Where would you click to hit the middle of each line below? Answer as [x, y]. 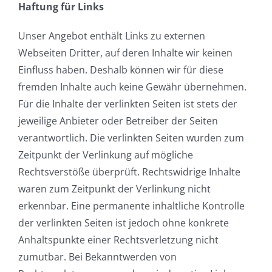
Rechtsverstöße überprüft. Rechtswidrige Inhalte [129, 172]
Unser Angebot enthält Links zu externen [112, 36]
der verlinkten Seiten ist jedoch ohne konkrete [124, 223]
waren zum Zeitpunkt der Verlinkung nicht [114, 189]
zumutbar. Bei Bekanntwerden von [97, 257]
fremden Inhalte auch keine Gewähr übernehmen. [132, 87]
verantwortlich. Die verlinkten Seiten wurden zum [131, 138]
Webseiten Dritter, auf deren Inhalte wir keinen [125, 53]
